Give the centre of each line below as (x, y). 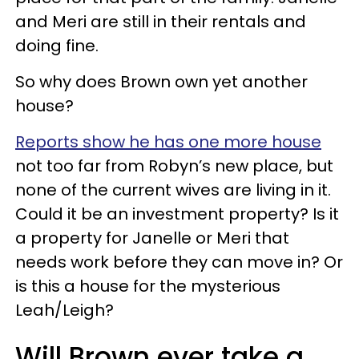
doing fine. (57, 45)
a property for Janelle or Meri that (152, 238)
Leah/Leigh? (65, 310)
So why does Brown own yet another (161, 81)
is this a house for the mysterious (148, 286)
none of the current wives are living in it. (173, 190)
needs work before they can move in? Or (179, 262)
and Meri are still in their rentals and (161, 21)
